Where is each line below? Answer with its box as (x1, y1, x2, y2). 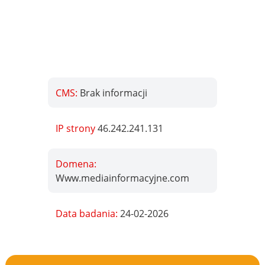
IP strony (56, 121, 98, 135)
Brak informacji (80, 86, 148, 99)
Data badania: (56, 206, 121, 220)
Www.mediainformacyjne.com (56, 171, 190, 185)
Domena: (56, 157, 97, 170)
